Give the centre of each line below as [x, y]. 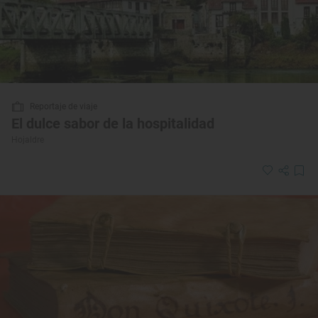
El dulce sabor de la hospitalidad [113, 124]
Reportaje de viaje [64, 107]
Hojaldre [28, 140]
